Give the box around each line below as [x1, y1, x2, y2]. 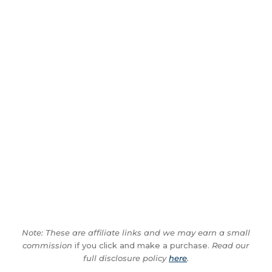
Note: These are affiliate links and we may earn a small [21, 227, 250, 237]
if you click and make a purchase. [72, 240, 210, 250]
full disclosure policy [83, 253, 169, 263]
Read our [209, 240, 250, 250]
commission [22, 240, 73, 250]
